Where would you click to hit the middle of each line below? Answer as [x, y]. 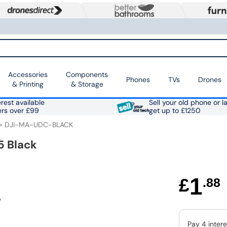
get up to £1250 [175, 111]
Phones [138, 79]
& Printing [28, 84]
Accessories [28, 75]
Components [87, 75]
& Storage [87, 84]
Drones [210, 79]
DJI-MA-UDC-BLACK [39, 125]
